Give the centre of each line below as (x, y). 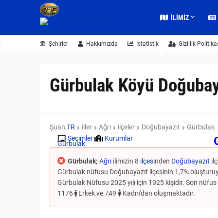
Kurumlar (119, 138)
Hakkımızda (102, 44)
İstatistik (147, 44)
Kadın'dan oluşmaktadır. (158, 193)
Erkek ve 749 (97, 193)
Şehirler (58, 44)
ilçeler (126, 127)
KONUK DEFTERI (191, 53)
